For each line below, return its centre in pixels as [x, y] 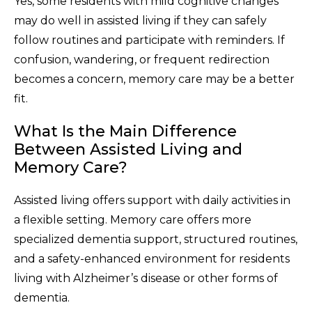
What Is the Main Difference [125, 132]
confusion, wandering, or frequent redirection [142, 60]
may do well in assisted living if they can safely [140, 21]
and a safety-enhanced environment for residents [152, 259]
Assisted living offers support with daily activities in [152, 201]
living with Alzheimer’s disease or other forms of [146, 279]
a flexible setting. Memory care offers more [133, 220]
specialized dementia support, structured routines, [156, 240]
